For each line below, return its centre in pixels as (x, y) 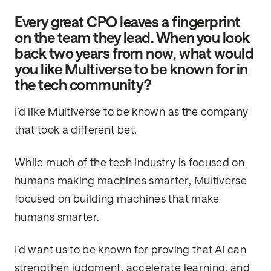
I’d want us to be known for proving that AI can (130, 250)
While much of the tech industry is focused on (130, 163)
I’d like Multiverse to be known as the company (132, 112)
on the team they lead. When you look (132, 38)
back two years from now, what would (134, 54)
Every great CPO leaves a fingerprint (127, 22)
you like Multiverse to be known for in (131, 70)
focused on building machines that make (117, 199)
